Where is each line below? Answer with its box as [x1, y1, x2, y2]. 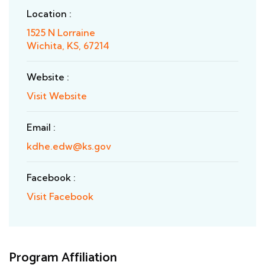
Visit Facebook [27, 190, 93, 203]
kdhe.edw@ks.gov [27, 140, 111, 153]
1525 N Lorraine [27, 27, 95, 39]
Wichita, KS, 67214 [27, 40, 109, 52]
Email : [27, 121, 56, 134]
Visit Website [27, 90, 87, 102]
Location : [27, 8, 72, 20]
